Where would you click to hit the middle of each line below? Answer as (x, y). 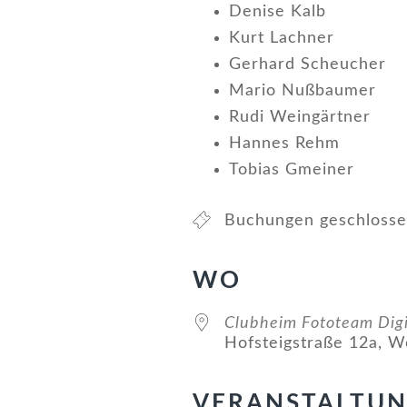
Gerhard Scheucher (308, 65)
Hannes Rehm (284, 144)
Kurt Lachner (282, 38)
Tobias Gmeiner (292, 170)
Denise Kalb (278, 12)
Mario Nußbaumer (303, 91)
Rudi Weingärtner (300, 117)
